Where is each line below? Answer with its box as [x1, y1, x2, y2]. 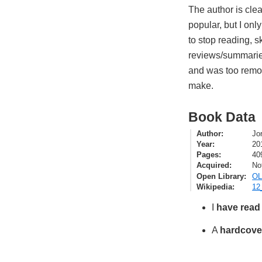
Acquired [196, 161, 230, 170]
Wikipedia [196, 182, 233, 191]
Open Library [196, 171, 244, 181]
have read [216, 202, 260, 213]
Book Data [188, 109, 256, 125]
